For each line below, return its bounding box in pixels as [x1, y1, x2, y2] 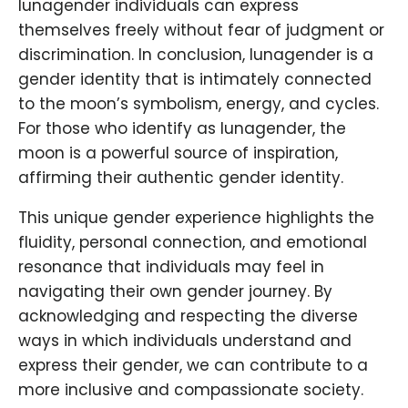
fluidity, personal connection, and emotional [18, 231, 367, 254]
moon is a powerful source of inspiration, [18, 142, 338, 165]
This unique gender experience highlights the [18, 207, 374, 229]
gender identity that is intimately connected [18, 68, 372, 91]
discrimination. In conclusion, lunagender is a [18, 44, 373, 66]
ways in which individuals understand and [18, 330, 352, 352]
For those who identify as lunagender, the [18, 117, 346, 140]
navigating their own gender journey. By [18, 280, 332, 303]
